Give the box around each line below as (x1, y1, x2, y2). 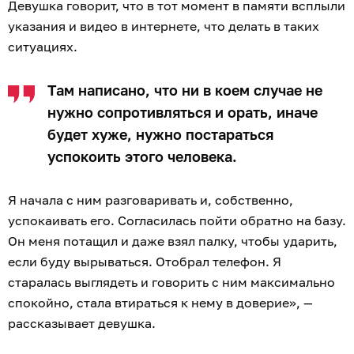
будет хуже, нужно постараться (47, 126, 273, 144)
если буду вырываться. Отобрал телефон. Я (8, 254, 281, 270)
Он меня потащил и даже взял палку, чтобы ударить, (8, 233, 337, 250)
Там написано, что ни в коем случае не (47, 81, 322, 100)
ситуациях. (8, 39, 81, 55)
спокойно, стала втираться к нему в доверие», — (8, 295, 313, 311)
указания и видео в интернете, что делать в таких (8, 18, 319, 35)
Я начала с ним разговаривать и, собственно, (8, 192, 293, 209)
